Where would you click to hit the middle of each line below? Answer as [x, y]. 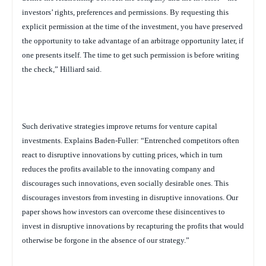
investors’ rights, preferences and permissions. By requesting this [125, 12]
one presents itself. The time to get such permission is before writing [131, 55]
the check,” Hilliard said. [62, 69]
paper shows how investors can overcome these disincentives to [123, 211]
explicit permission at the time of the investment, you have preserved [132, 26]
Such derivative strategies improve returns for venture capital [120, 126]
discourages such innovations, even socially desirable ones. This [125, 183]
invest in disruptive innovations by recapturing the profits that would [133, 226]
